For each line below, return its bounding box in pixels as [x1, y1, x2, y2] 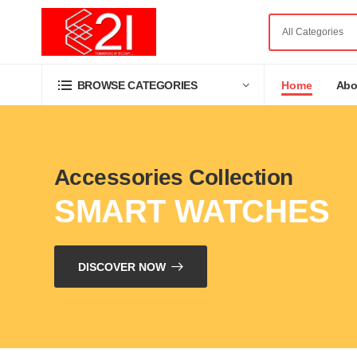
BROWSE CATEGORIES [76, 79, 198, 92]
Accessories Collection [54, 165, 293, 190]
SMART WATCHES [54, 194, 330, 229]
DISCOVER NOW [77, 260, 166, 273]
